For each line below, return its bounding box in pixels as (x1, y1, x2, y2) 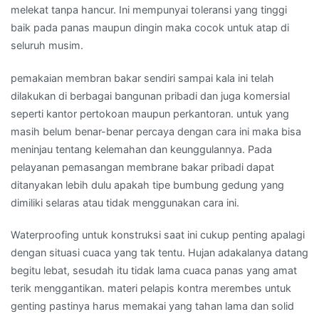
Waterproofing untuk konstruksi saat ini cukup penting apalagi (11, 228, 305, 241)
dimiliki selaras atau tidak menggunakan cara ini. (11, 196, 239, 209)
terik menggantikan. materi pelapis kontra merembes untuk (11, 281, 291, 294)
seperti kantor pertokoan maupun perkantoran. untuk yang (11, 107, 289, 120)
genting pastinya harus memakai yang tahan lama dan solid (11, 299, 294, 312)
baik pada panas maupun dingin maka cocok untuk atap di (11, 21, 289, 34)
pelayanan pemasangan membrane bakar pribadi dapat (11, 160, 274, 173)
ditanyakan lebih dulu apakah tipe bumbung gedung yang (11, 178, 284, 191)
